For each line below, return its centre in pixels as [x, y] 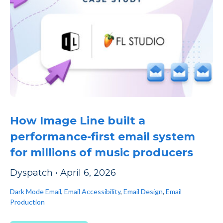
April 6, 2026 [88, 173]
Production [27, 202]
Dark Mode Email [36, 192]
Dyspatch [31, 173]
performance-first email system [103, 137]
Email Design [143, 192]
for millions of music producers [102, 153]
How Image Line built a [78, 121]
